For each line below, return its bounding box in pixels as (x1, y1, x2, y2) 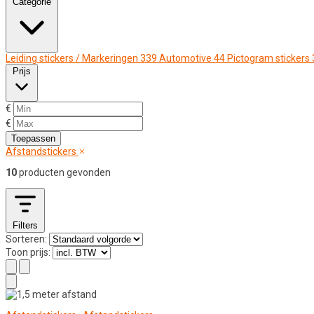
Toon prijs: (6, 247, 50, 259)
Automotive (159, 53, 212, 64)
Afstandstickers (6, 146, 78, 158)
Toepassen (11, 133, 55, 144)
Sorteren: (6, 233, 47, 245)
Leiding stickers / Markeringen (6, 53, 138, 64)
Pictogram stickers (227, 53, 310, 64)
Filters (13, 220, 38, 231)
